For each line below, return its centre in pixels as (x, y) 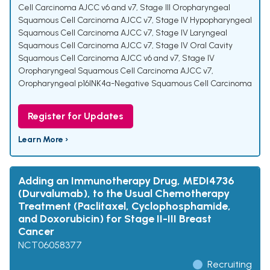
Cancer (36, 232)
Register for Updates (76, 116)
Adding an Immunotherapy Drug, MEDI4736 (126, 181)
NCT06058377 (50, 245)
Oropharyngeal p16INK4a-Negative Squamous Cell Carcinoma (135, 84)
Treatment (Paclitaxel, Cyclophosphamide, (124, 206)
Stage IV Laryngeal (191, 33)
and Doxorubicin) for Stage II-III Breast (115, 219)
